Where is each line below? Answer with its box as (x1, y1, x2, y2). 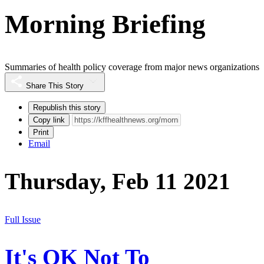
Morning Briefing (5, 9, 206, 39)
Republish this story (33, 103, 101, 113)
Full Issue (5, 214, 41, 225)
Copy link (33, 115, 65, 125)
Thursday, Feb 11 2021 (5, 169, 230, 194)
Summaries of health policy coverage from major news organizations (5, 62, 259, 72)
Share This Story (26, 81, 84, 91)
